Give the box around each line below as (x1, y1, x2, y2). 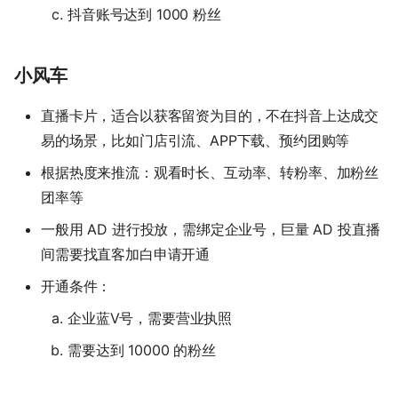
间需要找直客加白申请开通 (41, 245, 211, 264)
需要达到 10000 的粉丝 (68, 341, 216, 360)
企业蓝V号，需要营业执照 (68, 309, 233, 328)
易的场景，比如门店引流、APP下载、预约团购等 (41, 131, 350, 150)
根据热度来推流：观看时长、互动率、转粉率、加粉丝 (41, 163, 379, 182)
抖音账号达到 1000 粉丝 (68, 5, 221, 24)
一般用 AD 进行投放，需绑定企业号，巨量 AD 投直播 (41, 220, 380, 239)
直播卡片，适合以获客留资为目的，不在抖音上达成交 (41, 107, 379, 125)
